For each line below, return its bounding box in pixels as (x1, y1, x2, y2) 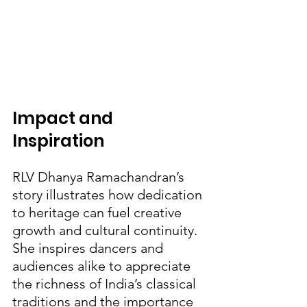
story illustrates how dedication (12, 186, 206, 203)
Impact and (12, 106, 116, 130)
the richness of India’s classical (12, 275, 199, 292)
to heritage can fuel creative (12, 204, 185, 221)
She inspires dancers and (12, 239, 167, 256)
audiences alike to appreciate (12, 257, 194, 274)
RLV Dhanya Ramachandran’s (12, 168, 188, 185)
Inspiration (12, 129, 104, 152)
